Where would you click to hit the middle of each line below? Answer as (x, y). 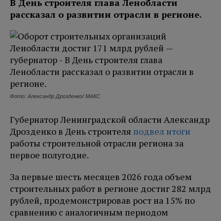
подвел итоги (162, 131)
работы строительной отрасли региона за (97, 143)
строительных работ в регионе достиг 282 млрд (110, 189)
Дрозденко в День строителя (72, 131)
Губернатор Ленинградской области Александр (110, 120)
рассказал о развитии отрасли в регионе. (106, 15)
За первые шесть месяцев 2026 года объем (101, 177)
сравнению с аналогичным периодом (89, 212)
